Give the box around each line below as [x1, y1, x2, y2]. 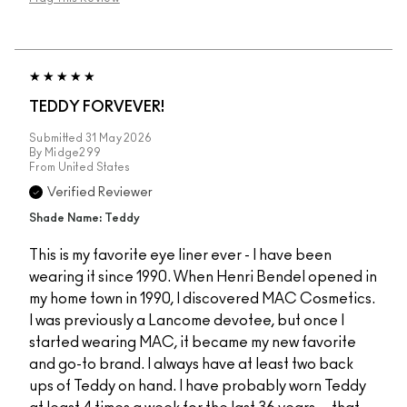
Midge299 [44, 146, 102, 158]
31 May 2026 [85, 132, 153, 144]
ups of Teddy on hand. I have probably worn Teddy [29, 378, 366, 393]
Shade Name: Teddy [29, 212, 140, 224]
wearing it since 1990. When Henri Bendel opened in [29, 269, 377, 284]
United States [57, 161, 131, 173]
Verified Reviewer [47, 185, 153, 199]
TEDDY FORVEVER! [29, 99, 164, 114]
